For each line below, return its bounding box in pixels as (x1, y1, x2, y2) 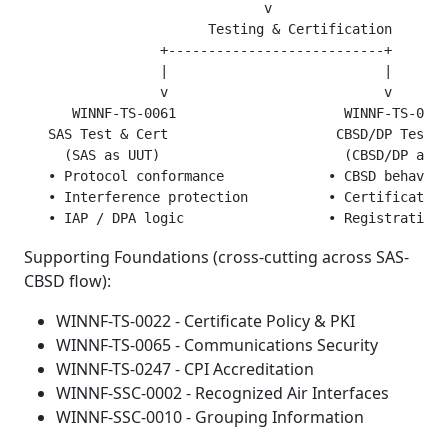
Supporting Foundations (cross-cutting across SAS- (24, 245, 409, 268)
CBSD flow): (24, 269, 111, 292)
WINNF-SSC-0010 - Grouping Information (56, 405, 364, 428)
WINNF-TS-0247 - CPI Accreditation (56, 357, 314, 380)
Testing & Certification (24, 20, 392, 37)
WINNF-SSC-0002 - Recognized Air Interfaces (56, 381, 389, 404)
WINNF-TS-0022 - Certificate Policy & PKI (56, 309, 355, 332)
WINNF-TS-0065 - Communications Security (56, 333, 378, 356)
